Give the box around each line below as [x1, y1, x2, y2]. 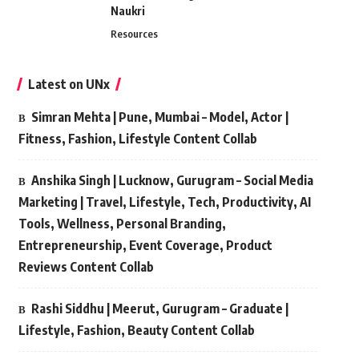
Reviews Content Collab [18, 259, 154, 275]
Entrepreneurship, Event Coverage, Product [18, 237, 272, 253]
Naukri [110, 4, 145, 18]
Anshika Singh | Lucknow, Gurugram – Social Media [30, 172, 313, 188]
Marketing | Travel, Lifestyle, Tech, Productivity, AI [18, 194, 311, 210]
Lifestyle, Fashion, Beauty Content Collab [18, 322, 255, 338]
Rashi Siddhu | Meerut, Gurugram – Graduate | [30, 301, 288, 317]
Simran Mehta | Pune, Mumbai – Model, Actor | [30, 109, 288, 125]
